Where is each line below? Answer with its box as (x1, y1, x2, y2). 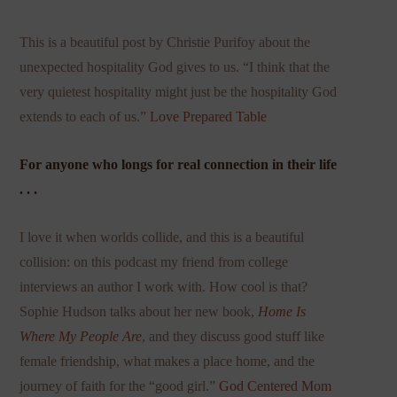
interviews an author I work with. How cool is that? (19, 279, 308, 295)
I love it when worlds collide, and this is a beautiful (19, 230, 305, 245)
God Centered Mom (219, 378, 332, 394)
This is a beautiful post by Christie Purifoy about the (19, 35, 311, 51)
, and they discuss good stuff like (142, 329, 325, 345)
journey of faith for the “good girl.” (19, 378, 220, 394)
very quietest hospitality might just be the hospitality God (19, 84, 338, 100)
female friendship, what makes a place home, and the (19, 354, 315, 370)
